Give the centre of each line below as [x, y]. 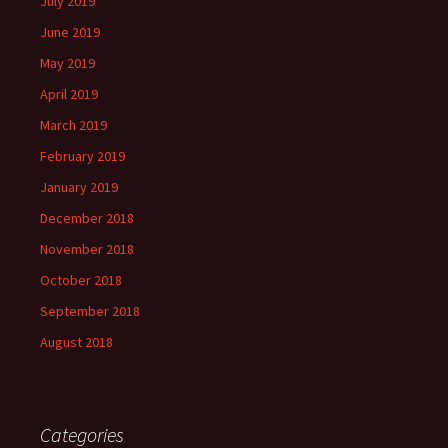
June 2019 [70, 32]
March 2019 [73, 125]
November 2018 [87, 249]
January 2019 [79, 187]
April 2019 [69, 94]
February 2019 [82, 156]
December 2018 [87, 218]
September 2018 [90, 311]
